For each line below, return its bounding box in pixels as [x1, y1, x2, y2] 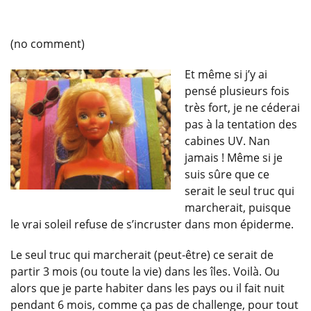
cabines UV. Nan [185, 133, 270, 149]
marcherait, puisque [185, 200, 291, 216]
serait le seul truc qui [185, 183, 294, 199]
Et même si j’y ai [185, 67, 267, 83]
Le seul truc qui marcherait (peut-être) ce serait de [10, 247, 274, 263]
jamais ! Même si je [185, 150, 283, 166]
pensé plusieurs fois [185, 83, 289, 99]
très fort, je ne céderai [185, 100, 300, 116]
